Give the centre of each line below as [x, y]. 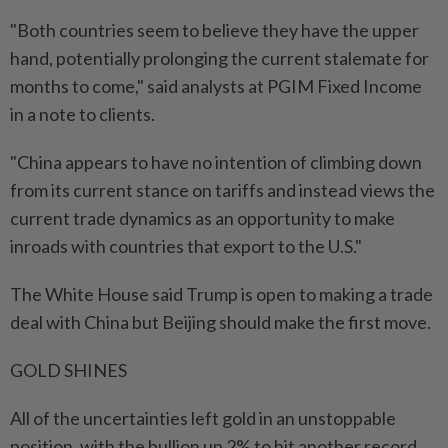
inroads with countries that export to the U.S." [186, 246]
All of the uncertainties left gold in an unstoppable [203, 418]
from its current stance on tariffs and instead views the [222, 190]
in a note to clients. [82, 114]
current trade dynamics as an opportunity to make [202, 218]
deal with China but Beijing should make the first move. [220, 322]
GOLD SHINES [68, 370]
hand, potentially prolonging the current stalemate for [219, 58]
